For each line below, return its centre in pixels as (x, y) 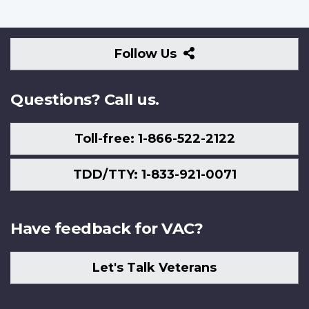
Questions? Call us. (85, 99)
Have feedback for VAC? (107, 228)
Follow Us (148, 53)
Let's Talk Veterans (154, 268)
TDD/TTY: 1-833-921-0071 (154, 175)
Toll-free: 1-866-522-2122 (154, 139)
